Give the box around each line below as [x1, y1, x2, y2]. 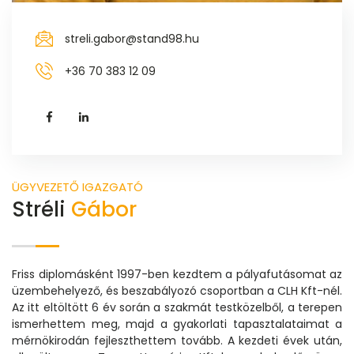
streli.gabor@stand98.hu [65, 31, 199, 47]
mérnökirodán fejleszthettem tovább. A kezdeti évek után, [12, 333, 342, 349]
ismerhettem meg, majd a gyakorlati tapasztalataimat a [12, 316, 342, 333]
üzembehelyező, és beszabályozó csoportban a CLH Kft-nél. [12, 283, 342, 299]
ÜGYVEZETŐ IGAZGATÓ [12, 179, 143, 196]
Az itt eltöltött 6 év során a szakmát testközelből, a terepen [12, 299, 342, 316]
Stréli [12, 195, 71, 224]
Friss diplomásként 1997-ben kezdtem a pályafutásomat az [12, 266, 342, 283]
